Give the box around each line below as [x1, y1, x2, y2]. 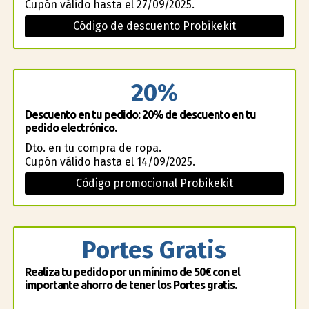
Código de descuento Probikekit [72, 19, 236, 32]
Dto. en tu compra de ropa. [24, 141, 161, 154]
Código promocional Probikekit [75, 177, 233, 190]
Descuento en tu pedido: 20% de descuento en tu [24, 108, 256, 121]
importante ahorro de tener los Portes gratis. [24, 279, 237, 291]
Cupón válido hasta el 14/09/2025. [24, 155, 195, 168]
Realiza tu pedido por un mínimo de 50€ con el [24, 266, 240, 278]
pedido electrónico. [24, 121, 117, 134]
